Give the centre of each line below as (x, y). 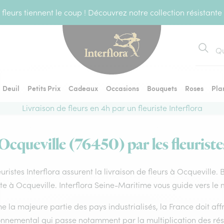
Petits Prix (44, 88)
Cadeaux (83, 88)
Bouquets (162, 88)
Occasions (122, 88)
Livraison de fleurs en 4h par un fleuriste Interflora (112, 108)
